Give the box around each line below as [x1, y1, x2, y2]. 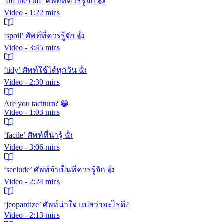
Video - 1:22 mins [4, 8, 60, 17]
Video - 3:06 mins [4, 142, 60, 151]
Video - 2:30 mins [4, 77, 60, 86]
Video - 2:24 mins [4, 177, 60, 186]
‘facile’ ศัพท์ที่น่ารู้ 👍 [4, 130, 73, 139]
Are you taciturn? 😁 [4, 99, 69, 108]
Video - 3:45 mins [4, 43, 60, 52]
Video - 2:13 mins [4, 210, 60, 219]
